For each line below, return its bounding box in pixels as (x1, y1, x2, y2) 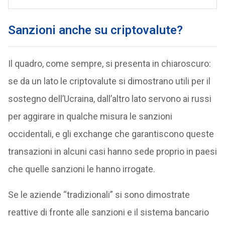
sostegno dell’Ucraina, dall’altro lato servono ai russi (8, 93, 211, 104)
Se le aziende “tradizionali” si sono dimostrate (8, 189, 190, 200)
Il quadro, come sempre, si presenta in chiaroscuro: (8, 58, 211, 69)
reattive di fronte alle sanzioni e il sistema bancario (8, 206, 209, 217)
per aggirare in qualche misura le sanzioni (8, 110, 172, 122)
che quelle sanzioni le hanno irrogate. (8, 163, 155, 174)
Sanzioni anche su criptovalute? (8, 23, 183, 37)
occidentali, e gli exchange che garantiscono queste (8, 128, 214, 139)
